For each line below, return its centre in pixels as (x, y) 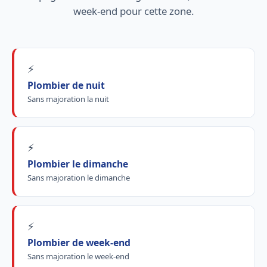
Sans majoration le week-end (78, 257)
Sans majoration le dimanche (78, 178)
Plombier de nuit (66, 86)
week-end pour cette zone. (133, 11)
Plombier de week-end (79, 243)
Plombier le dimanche (77, 164)
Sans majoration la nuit (68, 99)
